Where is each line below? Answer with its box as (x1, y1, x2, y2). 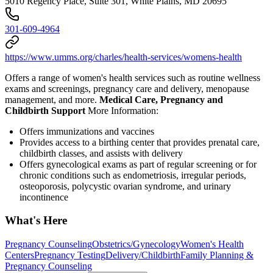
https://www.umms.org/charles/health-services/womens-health (5, 51, 242, 62)
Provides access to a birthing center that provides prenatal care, (19, 136, 260, 147)
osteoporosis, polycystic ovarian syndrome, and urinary (19, 180, 231, 191)
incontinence (19, 191, 68, 202)
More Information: (88, 105, 158, 116)
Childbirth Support (5, 105, 88, 116)
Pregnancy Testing (34, 249, 105, 260)
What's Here (5, 214, 67, 227)
